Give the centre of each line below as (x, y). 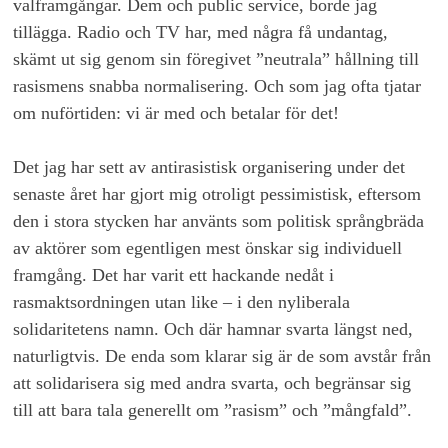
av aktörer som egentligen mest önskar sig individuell (208, 248)
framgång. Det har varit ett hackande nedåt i (174, 275)
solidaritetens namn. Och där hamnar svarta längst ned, (213, 329)
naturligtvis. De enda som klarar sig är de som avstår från (222, 356)
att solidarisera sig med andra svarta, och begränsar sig (212, 383)
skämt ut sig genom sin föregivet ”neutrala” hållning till (216, 59)
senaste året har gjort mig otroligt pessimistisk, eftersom (217, 194)
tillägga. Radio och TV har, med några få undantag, (201, 32)
